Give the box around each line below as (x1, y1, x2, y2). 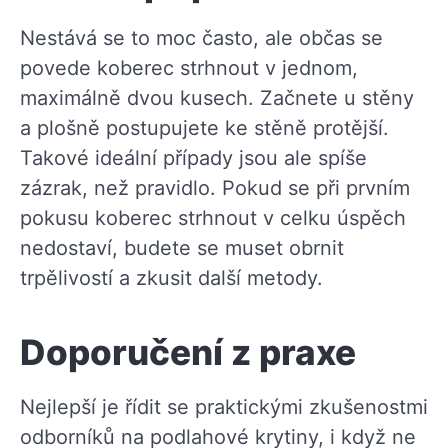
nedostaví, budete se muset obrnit (20, 235, 344, 260)
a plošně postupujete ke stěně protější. (20, 115, 389, 140)
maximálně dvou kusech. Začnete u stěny (20, 85, 414, 110)
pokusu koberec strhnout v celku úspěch (20, 205, 406, 230)
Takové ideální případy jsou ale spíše (20, 145, 367, 170)
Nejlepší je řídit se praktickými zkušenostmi (20, 394, 428, 419)
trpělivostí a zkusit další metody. (20, 265, 323, 290)
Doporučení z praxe (20, 330, 356, 373)
